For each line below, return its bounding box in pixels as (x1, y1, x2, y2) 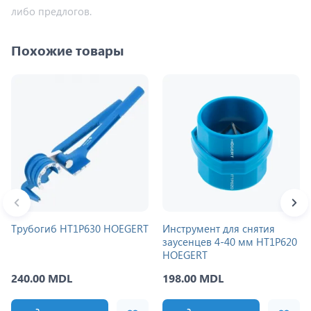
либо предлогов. (11, 3, 92, 18)
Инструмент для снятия (162, 221, 275, 235)
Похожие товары (11, 41, 124, 59)
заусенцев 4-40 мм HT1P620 (162, 234, 297, 249)
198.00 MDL (162, 270, 224, 285)
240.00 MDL (11, 270, 72, 285)
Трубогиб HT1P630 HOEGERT (11, 221, 149, 235)
